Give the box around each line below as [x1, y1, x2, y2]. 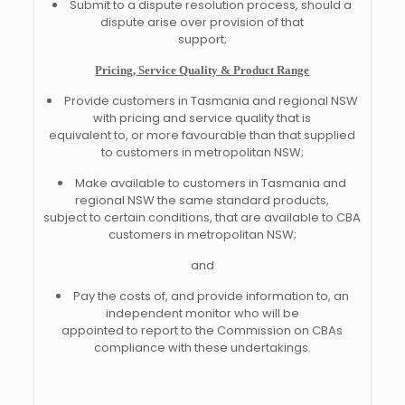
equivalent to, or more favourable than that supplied [49, 127, 356, 144]
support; [177, 31, 227, 48]
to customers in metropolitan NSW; [100, 144, 304, 161]
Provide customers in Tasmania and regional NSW [63, 92, 358, 109]
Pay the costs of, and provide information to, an [72, 287, 349, 305]
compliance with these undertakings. [93, 339, 311, 356]
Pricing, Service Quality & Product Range [95, 63, 310, 77]
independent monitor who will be [105, 305, 299, 322]
